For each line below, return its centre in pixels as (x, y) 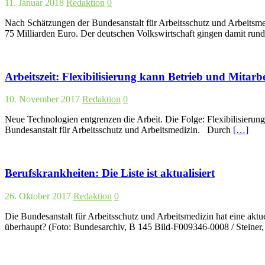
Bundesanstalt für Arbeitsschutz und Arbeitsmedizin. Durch (119, 130)
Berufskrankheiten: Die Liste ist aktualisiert (110, 173)
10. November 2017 (42, 99)
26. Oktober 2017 (38, 196)
